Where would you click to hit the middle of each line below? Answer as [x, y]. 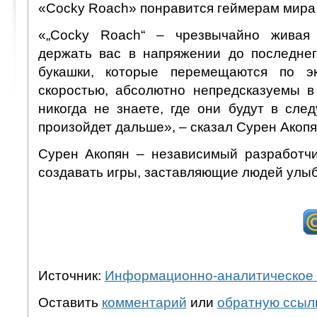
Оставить [70, 302]
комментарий [144, 302]
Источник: [71, 275]
